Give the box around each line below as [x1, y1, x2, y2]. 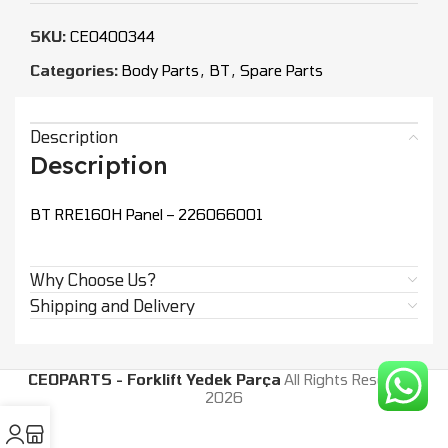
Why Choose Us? [30, 270, 156, 290]
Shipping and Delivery [30, 296, 195, 316]
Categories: [30, 61, 118, 80]
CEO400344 [70, 27, 155, 46]
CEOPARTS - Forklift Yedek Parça [28, 370, 281, 389]
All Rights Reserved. [281, 370, 420, 389]
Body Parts [121, 61, 199, 80]
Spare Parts [240, 61, 323, 80]
